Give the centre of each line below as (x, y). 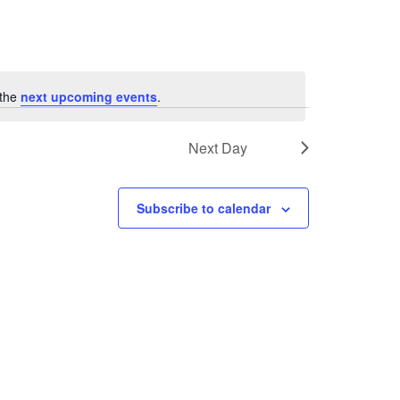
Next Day (218, 148)
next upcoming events (88, 97)
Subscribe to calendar (204, 208)
